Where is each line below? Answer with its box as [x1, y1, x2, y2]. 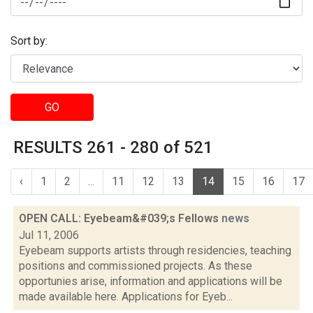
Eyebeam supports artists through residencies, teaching [19, 244, 291, 257]
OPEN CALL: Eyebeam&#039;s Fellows [19, 212, 221, 225]
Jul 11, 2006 [19, 228, 79, 242]
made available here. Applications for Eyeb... [19, 290, 233, 303]
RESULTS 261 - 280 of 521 [13, 138, 213, 157]
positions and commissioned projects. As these [19, 259, 252, 272]
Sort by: [10, 34, 48, 48]
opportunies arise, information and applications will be [19, 275, 282, 288]
